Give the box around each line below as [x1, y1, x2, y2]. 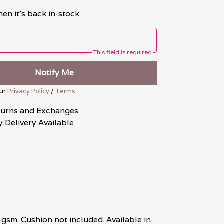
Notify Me [34, 67, 74, 78]
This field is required [93, 48, 152, 56]
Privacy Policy [7, 87, 49, 95]
